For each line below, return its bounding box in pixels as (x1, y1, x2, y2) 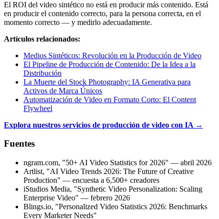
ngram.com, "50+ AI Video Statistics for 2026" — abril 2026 (23, 158, 212, 167)
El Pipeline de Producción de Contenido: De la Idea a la (23, 60, 196, 68)
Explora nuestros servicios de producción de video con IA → (4, 120, 203, 129)
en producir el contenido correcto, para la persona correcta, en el (4, 9, 201, 18)
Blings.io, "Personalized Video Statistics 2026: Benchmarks (23, 202, 207, 211)
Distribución (23, 68, 62, 77)
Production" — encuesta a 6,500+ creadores (23, 176, 159, 185)
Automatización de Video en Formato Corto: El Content (23, 95, 196, 104)
